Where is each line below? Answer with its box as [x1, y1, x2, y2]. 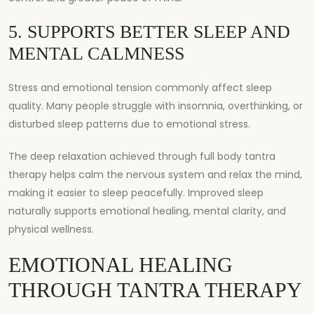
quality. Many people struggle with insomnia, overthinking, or [8, 98, 303, 113]
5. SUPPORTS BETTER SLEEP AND [8, 21, 290, 42]
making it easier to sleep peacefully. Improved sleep [8, 185, 264, 200]
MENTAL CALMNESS [8, 43, 184, 64]
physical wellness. [8, 221, 94, 236]
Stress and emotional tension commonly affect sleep [8, 80, 272, 95]
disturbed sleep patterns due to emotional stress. [8, 116, 250, 131]
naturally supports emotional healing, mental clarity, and [8, 203, 286, 218]
